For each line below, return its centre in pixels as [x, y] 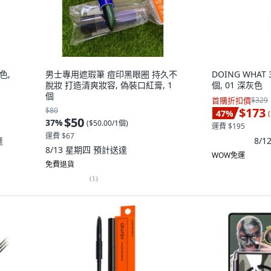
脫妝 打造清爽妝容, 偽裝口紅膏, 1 [109, 85]
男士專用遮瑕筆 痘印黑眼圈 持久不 [111, 74]
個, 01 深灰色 [237, 85]
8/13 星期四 [69, 150]
